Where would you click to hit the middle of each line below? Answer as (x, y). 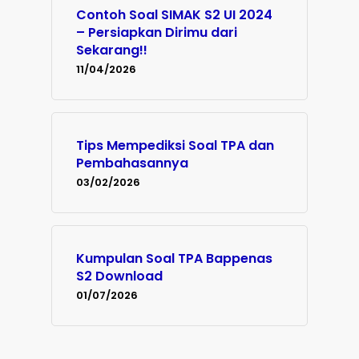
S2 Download (119, 276)
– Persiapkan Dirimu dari (157, 33)
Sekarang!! (112, 50)
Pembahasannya (132, 163)
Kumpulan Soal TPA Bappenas (174, 259)
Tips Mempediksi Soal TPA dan (175, 146)
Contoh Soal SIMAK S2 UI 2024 (174, 15)
